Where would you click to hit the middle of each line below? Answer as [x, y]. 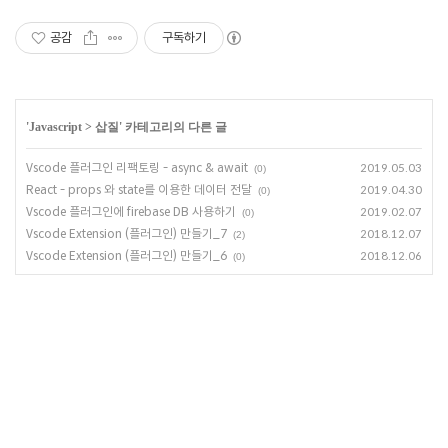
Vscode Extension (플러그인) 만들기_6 [126, 255]
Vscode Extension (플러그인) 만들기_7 [126, 233]
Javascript [55, 126]
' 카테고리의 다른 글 [173, 126]
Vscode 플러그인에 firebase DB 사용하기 [131, 211]
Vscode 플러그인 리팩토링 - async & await [137, 167]
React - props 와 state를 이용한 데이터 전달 [139, 189]
